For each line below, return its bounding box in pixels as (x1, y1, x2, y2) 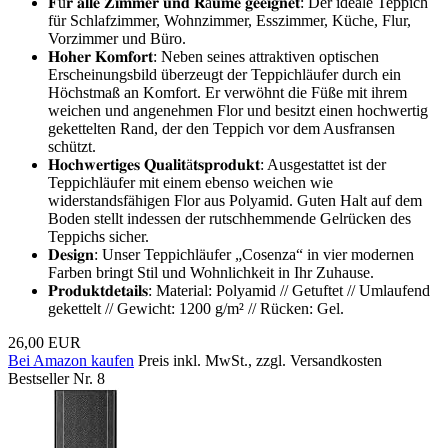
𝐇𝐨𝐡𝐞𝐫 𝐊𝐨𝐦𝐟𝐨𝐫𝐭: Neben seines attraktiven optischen (48, 47, 379, 65)
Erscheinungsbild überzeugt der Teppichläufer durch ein (48, 65, 401, 83)
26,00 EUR (8, 333, 81, 351)
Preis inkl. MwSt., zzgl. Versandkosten (138, 351, 382, 369)
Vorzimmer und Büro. (48, 29, 186, 47)
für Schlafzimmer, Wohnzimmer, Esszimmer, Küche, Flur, (48, 11, 411, 29)
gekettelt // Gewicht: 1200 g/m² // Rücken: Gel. (48, 299, 344, 317)
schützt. (48, 137, 96, 155)
